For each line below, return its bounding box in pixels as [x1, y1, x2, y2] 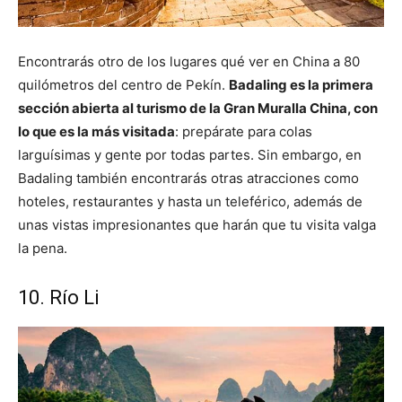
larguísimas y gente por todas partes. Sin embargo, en [18, 145, 362, 163]
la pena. [18, 239, 67, 257]
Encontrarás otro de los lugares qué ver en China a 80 [18, 52, 360, 70]
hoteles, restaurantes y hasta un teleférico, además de [18, 192, 363, 210]
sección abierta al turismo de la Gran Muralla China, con [18, 99, 378, 117]
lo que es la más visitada [18, 122, 175, 140]
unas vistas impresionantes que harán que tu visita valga [18, 215, 376, 233]
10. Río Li [18, 285, 99, 309]
